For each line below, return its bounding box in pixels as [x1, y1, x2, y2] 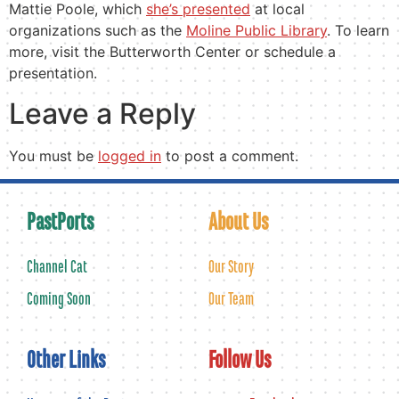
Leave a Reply [9, 95, 196, 131]
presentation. [9, 64, 97, 83]
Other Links [27, 345, 105, 377]
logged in [98, 146, 161, 165]
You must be [9, 146, 98, 165]
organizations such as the [9, 21, 186, 40]
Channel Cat [27, 256, 87, 279]
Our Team [208, 288, 254, 311]
